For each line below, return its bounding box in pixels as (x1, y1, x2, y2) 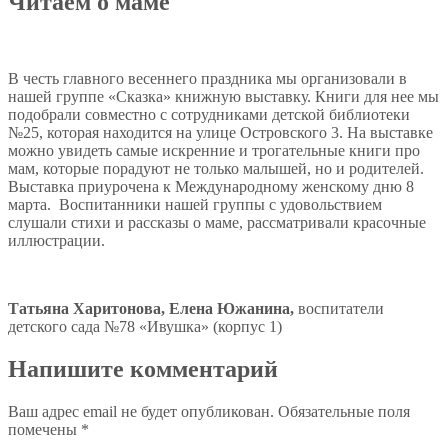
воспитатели (294, 299, 384, 317)
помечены (8, 420, 81, 438)
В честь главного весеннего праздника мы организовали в (8, 69, 407, 87)
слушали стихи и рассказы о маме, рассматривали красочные (8, 213, 426, 231)
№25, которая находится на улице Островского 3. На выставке (8, 123, 433, 141)
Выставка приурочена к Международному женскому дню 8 (8, 177, 414, 195)
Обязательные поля (278, 402, 410, 420)
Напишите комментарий (8, 355, 278, 382)
